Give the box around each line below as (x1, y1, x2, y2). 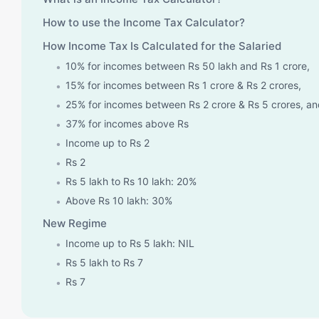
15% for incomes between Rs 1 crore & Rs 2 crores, (66, 78, 301, 91)
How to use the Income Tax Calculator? (43, 15, 245, 29)
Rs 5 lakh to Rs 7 (66, 256, 143, 268)
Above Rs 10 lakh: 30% (66, 194, 172, 206)
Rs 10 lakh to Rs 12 (66, 294, 153, 307)
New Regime (43, 216, 107, 230)
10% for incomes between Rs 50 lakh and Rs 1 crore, (66, 59, 310, 72)
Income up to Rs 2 (66, 136, 150, 149)
